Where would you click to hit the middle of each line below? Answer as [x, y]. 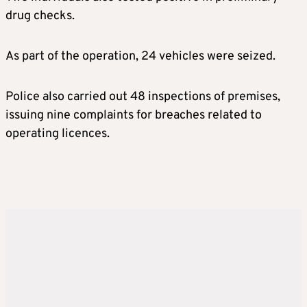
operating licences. [58, 134]
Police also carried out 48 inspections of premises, [143, 97]
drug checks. [40, 16]
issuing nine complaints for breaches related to [134, 115]
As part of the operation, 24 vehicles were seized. [140, 57]
